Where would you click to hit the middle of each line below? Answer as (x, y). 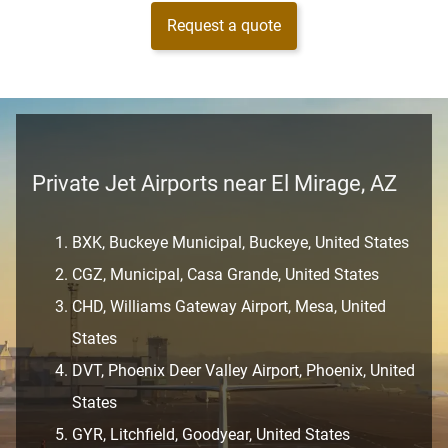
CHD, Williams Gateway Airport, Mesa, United (229, 306)
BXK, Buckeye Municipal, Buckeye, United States (240, 242)
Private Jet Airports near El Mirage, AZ (214, 184)
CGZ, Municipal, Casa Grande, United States (225, 274)
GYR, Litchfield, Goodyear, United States (211, 434)
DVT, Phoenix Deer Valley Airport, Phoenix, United (243, 370)
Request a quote (224, 26)
